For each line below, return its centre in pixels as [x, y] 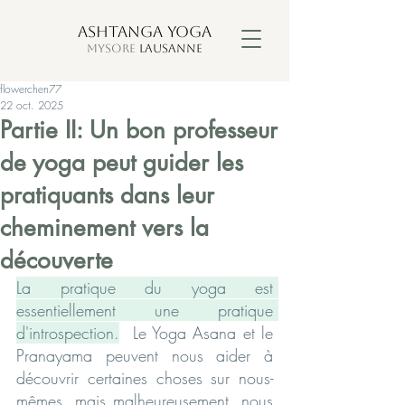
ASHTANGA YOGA [145, 32]
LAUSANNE [171, 48]
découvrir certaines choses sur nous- [145, 378]
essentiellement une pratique [145, 310]
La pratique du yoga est [145, 287]
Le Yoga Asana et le [196, 333]
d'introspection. [68, 333]
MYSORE [111, 48]
